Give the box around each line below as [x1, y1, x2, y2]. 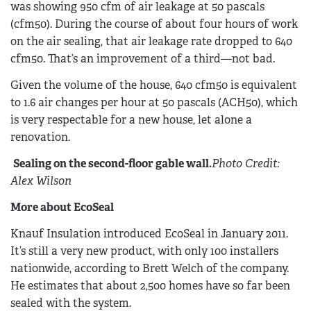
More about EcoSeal [10, 199, 114, 215]
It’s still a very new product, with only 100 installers [10, 243, 278, 258]
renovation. [10, 130, 70, 145]
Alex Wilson [10, 173, 72, 188]
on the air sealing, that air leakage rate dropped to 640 [10, 34, 292, 49]
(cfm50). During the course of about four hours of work [10, 17, 298, 32]
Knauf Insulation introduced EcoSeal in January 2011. [10, 226, 288, 241]
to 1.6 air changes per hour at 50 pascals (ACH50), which [10, 95, 298, 110]
